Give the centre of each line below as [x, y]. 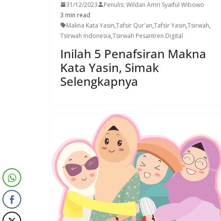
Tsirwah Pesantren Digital [148, 36]
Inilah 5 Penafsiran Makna [133, 53]
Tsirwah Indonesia [86, 36]
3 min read [75, 15]
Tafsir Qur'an [134, 25]
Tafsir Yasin [170, 25]
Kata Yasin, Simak [110, 67]
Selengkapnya [99, 81]
